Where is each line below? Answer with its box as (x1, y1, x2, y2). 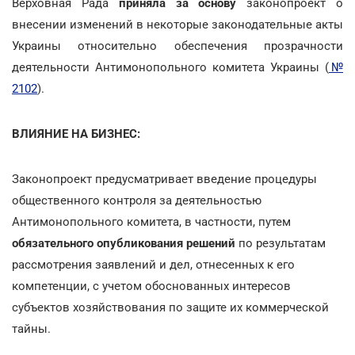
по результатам (235, 235, 326, 250)
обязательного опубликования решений (12, 235, 235, 250)
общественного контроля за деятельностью (12, 193, 261, 208)
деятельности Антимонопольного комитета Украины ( (12, 59, 329, 74)
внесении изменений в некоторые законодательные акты (12, 17, 343, 32)
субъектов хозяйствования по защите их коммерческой (12, 300, 329, 315)
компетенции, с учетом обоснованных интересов (12, 278, 291, 293)
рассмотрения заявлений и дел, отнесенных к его (12, 257, 295, 272)
